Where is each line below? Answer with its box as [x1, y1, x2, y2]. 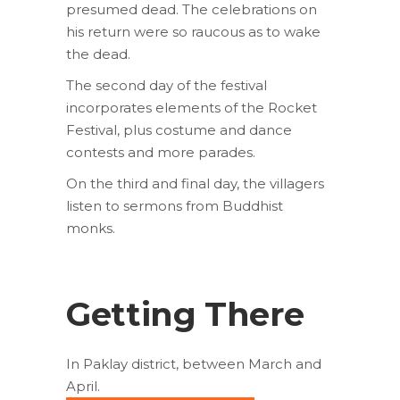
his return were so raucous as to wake [66, 22, 321, 40]
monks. [66, 219, 115, 237]
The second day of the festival [66, 76, 267, 94]
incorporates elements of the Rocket [66, 98, 317, 116]
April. [66, 377, 100, 395]
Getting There [66, 293, 304, 334]
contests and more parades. [66, 143, 255, 161]
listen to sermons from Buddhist [66, 196, 283, 214]
